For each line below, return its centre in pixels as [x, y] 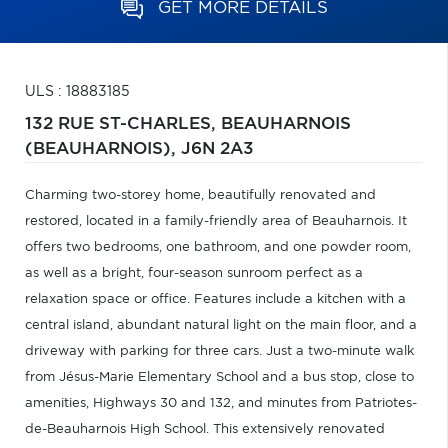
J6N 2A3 [217, 149]
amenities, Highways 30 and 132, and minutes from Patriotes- [221, 403]
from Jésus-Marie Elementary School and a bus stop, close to [219, 377]
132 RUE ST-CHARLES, [123, 124]
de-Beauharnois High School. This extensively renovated [205, 429]
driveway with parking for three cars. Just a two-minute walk [219, 351]
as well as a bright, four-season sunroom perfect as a [194, 273]
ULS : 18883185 [77, 92]
